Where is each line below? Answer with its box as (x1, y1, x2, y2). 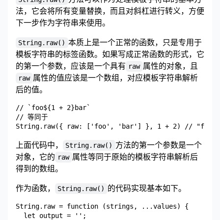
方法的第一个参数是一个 (115, 140, 202, 150)
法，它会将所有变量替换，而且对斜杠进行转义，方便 (16, 6, 204, 16)
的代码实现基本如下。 (107, 183, 186, 193)
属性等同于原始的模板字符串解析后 (72, 152, 198, 162)
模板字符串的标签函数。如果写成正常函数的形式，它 (16, 49, 204, 59)
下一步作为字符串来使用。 (16, 18, 110, 28)
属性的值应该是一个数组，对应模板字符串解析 (32, 73, 198, 83)
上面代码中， (16, 140, 63, 150)
